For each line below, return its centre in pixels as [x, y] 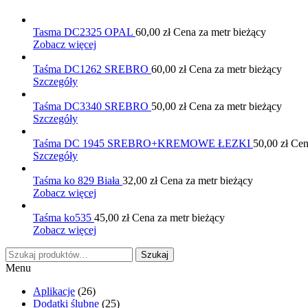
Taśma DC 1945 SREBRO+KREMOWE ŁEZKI [143, 144]
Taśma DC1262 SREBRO [92, 69]
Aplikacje [54, 291]
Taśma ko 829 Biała [78, 181]
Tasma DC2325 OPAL [84, 32]
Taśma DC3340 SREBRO [92, 107]
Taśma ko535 [64, 218]
